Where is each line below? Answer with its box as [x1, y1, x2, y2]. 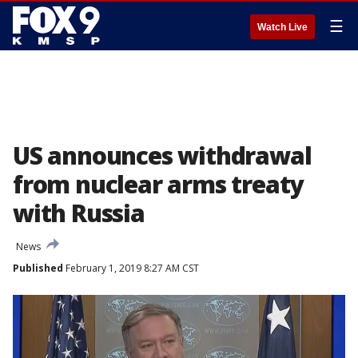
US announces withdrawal [13, 139, 312, 172]
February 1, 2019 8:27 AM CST [63, 261, 199, 275]
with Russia [13, 197, 145, 229]
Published [13, 261, 63, 275]
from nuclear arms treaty [13, 168, 304, 201]
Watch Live [257, 22, 308, 33]
